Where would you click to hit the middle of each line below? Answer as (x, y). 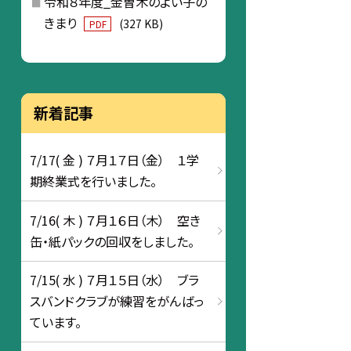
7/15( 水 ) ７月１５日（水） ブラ (114, 280)
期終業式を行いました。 (93, 181)
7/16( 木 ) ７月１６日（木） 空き (115, 220)
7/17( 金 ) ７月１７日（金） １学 (114, 160)
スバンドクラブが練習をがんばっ (116, 301)
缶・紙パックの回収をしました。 (112, 241)
